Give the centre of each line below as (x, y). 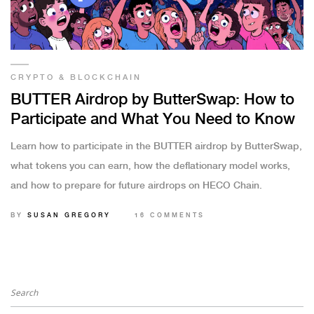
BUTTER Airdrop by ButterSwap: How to (152, 100)
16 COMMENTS (170, 216)
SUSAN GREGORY (69, 216)
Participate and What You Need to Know (153, 120)
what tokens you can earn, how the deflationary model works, (150, 166)
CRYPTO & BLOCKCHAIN (76, 78)
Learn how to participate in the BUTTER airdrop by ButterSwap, (156, 147)
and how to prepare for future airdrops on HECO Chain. (136, 186)
